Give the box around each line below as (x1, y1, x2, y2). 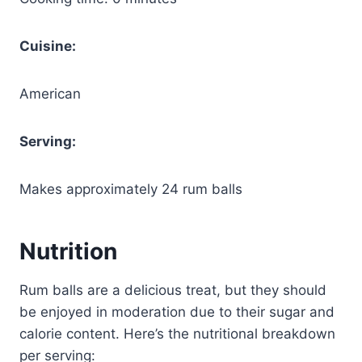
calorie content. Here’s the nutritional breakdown (19, 325, 335, 342)
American (19, 85, 81, 102)
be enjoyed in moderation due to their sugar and (19, 303, 335, 320)
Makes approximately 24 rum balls (19, 180, 242, 197)
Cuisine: (19, 37, 76, 54)
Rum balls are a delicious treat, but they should (19, 281, 326, 298)
